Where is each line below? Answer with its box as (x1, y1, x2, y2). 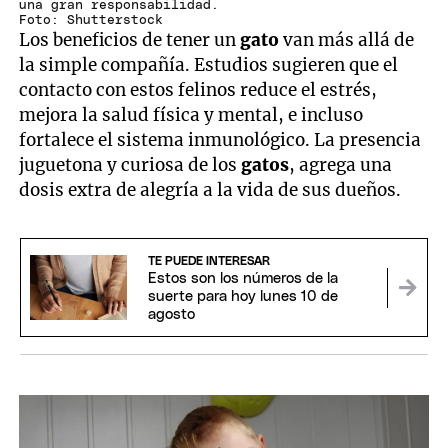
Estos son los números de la (147, 270, 338, 286)
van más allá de (283, 28, 415, 51)
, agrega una (289, 153, 393, 176)
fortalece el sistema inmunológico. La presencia (19, 128, 422, 151)
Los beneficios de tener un (19, 28, 241, 51)
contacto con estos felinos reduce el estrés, (19, 78, 378, 101)
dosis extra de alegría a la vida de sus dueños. (19, 178, 402, 201)
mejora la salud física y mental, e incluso (19, 103, 364, 126)
